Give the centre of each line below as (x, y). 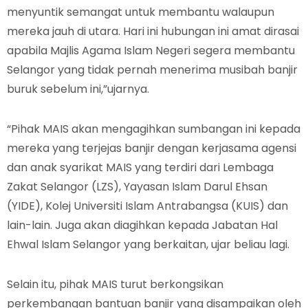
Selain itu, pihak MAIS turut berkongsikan (115, 284)
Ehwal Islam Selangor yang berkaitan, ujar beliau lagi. (148, 244)
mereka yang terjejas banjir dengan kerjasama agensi (152, 148)
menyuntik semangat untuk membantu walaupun (141, 12)
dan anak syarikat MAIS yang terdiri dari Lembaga (140, 167)
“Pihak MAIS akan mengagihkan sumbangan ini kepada (154, 129)
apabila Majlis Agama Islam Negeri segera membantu (151, 51)
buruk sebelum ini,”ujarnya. (78, 89)
